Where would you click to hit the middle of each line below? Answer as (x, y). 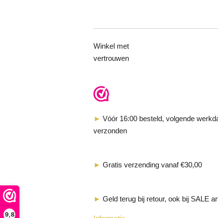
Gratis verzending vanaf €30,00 (151, 164)
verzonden (110, 130)
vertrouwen (111, 58)
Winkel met (111, 46)
